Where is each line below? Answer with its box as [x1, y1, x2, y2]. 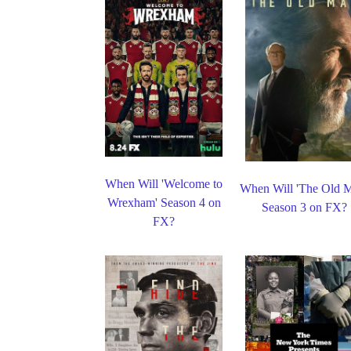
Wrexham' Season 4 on [107, 195, 221, 209]
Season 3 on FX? [261, 200, 347, 214]
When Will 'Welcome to [105, 176, 223, 190]
